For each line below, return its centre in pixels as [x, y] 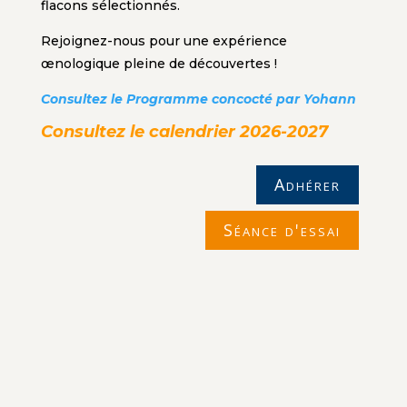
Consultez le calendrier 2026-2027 [184, 132]
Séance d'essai [283, 230]
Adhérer [308, 185]
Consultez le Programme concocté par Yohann [198, 99]
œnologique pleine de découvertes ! [159, 64]
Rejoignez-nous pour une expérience [164, 41]
